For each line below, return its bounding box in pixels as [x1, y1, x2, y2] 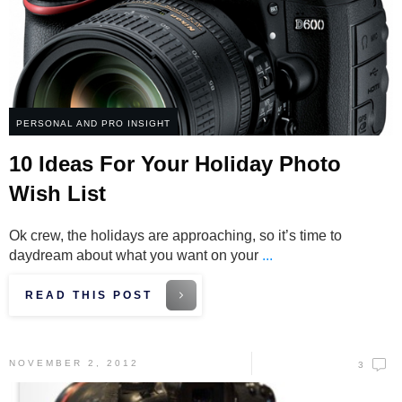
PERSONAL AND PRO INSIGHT [16, 118, 170, 129]
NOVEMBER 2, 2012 [9, 358, 139, 369]
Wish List [9, 181, 106, 206]
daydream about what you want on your [9, 248, 262, 264]
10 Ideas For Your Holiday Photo [9, 152, 341, 177]
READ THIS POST [25, 289, 153, 302]
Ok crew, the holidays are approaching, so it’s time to [9, 228, 342, 244]
